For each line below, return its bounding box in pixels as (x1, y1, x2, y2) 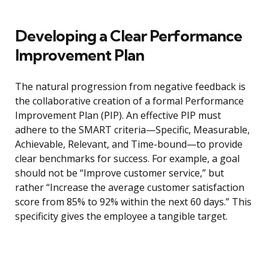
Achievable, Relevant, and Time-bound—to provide (15, 138, 243, 151)
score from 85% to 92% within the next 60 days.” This (15, 195, 252, 209)
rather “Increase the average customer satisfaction (15, 181, 244, 195)
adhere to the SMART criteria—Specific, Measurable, (15, 123, 250, 137)
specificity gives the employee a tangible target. (15, 210, 228, 223)
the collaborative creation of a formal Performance (15, 94, 244, 108)
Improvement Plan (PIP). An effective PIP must (15, 109, 221, 122)
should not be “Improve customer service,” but (15, 166, 224, 180)
